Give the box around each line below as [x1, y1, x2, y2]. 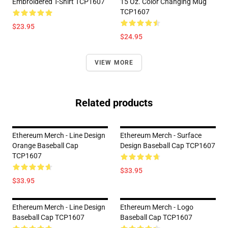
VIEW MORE [94, 59, 134, 66]
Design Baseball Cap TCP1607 [120, 141, 215, 150]
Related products [75, 97, 153, 109]
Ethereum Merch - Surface [120, 131, 202, 139]
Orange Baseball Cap [12, 141, 78, 150]
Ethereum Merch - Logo [120, 203, 193, 211]
